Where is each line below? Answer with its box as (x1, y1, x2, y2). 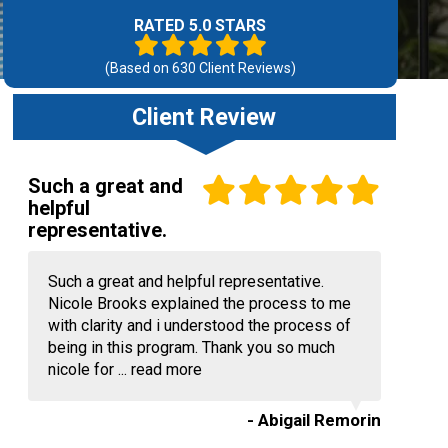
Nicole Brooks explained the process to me (47, 294, 351, 313)
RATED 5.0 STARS (134, 16, 267, 35)
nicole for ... (47, 360, 131, 379)
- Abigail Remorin (246, 410, 381, 430)
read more (130, 360, 202, 379)
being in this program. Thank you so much (47, 338, 335, 357)
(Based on (104, 60, 172, 76)
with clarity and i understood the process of (47, 316, 351, 335)
